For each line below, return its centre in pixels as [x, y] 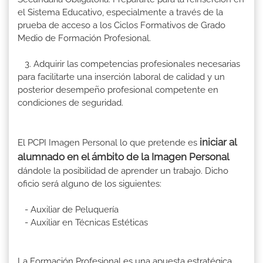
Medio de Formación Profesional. [84, 38]
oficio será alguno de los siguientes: [90, 183]
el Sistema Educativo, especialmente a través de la [120, 12]
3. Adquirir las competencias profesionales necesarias [129, 64]
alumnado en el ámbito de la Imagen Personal [124, 156]
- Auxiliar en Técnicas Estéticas [83, 222]
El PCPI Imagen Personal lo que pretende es [107, 142]
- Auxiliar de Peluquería [68, 209]
